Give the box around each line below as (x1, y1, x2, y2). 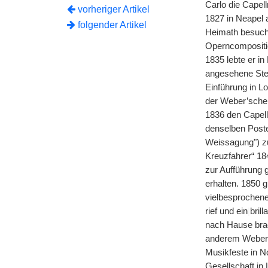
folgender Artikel (75, 20, 147, 30)
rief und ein (205, 206, 248, 216)
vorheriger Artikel (78, 4, 150, 14)
